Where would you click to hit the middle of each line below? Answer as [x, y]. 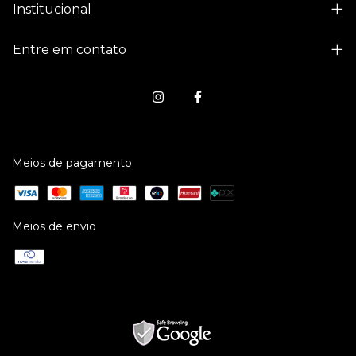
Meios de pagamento [72, 163]
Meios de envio [54, 227]
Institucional [52, 10]
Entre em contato [70, 50]
